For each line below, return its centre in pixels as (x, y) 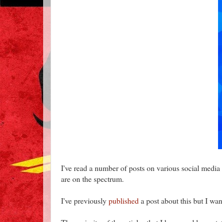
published (124, 200)
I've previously (85, 200)
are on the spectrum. (92, 178)
